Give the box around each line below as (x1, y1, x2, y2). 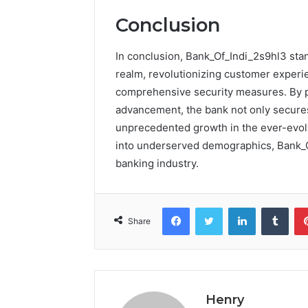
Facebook (189, 201, 231, 212)
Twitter (222, 201, 252, 212)
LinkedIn (255, 201, 291, 212)
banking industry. (115, 156, 199, 170)
